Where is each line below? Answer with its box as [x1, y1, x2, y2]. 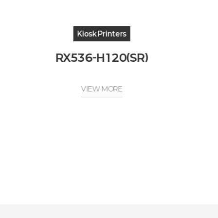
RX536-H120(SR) [55, 51, 149, 64]
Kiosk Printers [77, 30, 127, 38]
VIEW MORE [81, 85, 123, 93]
